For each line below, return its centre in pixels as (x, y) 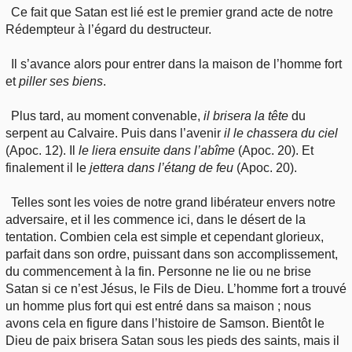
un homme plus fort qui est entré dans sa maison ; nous (158, 306)
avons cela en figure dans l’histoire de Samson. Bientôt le (165, 323)
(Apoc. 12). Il (42, 150)
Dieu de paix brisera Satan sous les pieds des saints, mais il (172, 340)
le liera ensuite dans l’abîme (157, 150)
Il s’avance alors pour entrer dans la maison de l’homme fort (177, 64)
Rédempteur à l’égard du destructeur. (108, 29)
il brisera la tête (246, 115)
